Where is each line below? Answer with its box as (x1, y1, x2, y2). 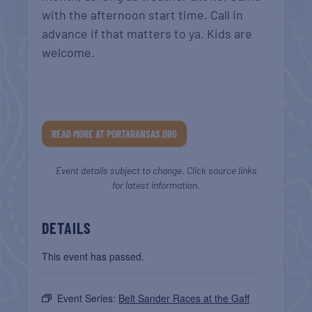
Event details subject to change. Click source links (55, 164, 257, 177)
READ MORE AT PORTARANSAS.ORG (52, 127, 178, 141)
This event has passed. (42, 249, 145, 264)
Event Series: (57, 291, 119, 306)
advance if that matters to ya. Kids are (42, 25, 253, 41)
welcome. (42, 44, 95, 60)
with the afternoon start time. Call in (42, 6, 244, 22)
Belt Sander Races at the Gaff (118, 291, 250, 306)
